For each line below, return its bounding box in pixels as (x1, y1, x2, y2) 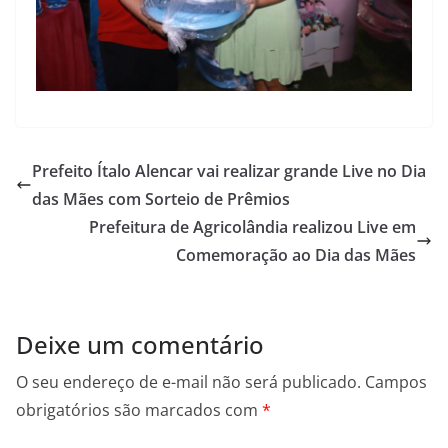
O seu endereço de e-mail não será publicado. (16, 370, 361, 393)
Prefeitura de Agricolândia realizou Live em (89, 215, 416, 238)
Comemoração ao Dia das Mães (176, 243, 416, 266)
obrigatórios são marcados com (16, 398, 262, 421)
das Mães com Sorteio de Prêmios (32, 187, 290, 210)
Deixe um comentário (16, 327, 264, 361)
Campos (365, 370, 427, 393)
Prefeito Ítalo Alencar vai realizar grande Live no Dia (32, 159, 426, 182)
